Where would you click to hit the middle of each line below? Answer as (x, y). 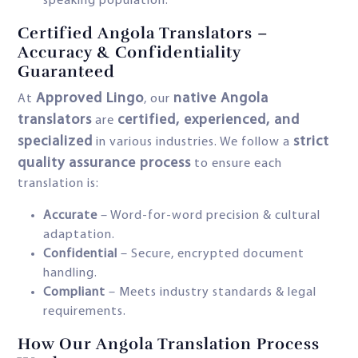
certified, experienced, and (209, 121)
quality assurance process (104, 164)
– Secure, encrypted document (211, 255)
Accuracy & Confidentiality (129, 53)
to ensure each (237, 164)
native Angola (221, 99)
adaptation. (79, 235)
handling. (70, 274)
